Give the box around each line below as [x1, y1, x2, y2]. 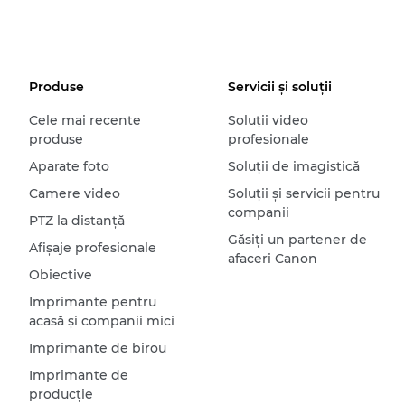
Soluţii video [227, 112, 308, 129]
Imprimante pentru [29, 294, 156, 311]
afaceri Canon [227, 250, 317, 268]
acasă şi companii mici [29, 313, 174, 330]
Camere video [29, 185, 120, 202]
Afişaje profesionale [29, 240, 156, 257]
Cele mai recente [29, 112, 141, 129]
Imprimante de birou [29, 340, 166, 357]
